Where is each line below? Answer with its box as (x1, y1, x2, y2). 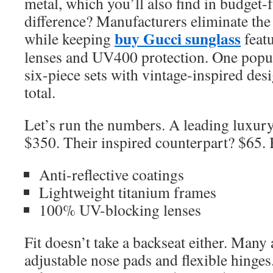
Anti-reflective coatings (39, 164, 184, 185)
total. (24, 82, 55, 102)
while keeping (24, 28, 115, 49)
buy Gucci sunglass (115, 27, 241, 50)
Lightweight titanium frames (39, 182, 216, 202)
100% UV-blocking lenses (39, 199, 201, 220)
